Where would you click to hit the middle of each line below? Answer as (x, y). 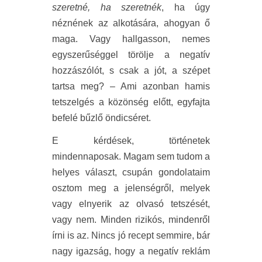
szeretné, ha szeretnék (107, 7)
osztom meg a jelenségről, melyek (131, 188)
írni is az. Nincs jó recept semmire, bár (131, 235)
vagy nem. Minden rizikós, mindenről (131, 219)
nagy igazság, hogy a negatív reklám (131, 251)
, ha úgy (186, 7)
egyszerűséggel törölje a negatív (131, 54)
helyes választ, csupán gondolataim (131, 172)
